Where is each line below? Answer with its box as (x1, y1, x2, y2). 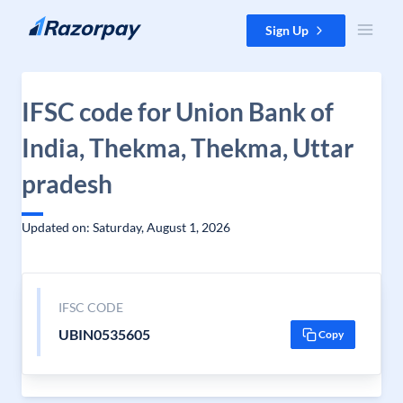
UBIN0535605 (58, 326, 150, 343)
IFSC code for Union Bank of (22, 96, 334, 127)
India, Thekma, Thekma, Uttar (22, 132, 354, 163)
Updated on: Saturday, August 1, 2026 (22, 219, 230, 235)
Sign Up (265, 22, 309, 38)
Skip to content (14, 15, 100, 31)
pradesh (22, 168, 112, 199)
